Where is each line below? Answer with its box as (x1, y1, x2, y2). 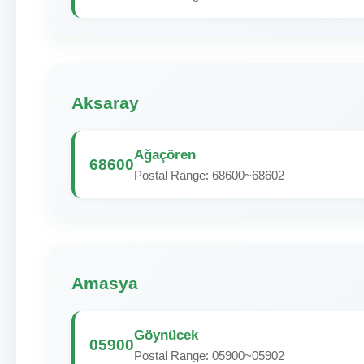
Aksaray (71, 93, 139, 112)
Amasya (71, 274, 138, 292)
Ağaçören (134, 146, 196, 162)
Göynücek (134, 327, 198, 343)
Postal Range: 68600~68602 (134, 168, 284, 182)
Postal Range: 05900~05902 (134, 349, 284, 362)
